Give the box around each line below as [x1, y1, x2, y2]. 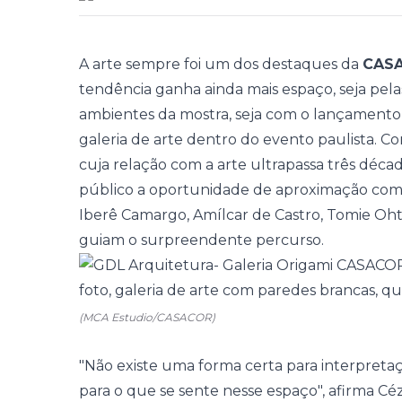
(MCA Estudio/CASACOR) [79, 310, 215, 324]
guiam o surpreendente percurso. [79, 232, 324, 249]
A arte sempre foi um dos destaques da [79, 56, 363, 73]
